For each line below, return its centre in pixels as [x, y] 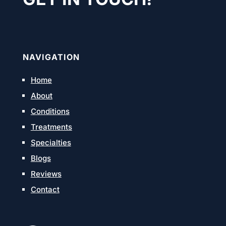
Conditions [50, 111]
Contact [45, 189]
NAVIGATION [51, 57]
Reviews [46, 174]
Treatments [51, 127]
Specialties [51, 142]
